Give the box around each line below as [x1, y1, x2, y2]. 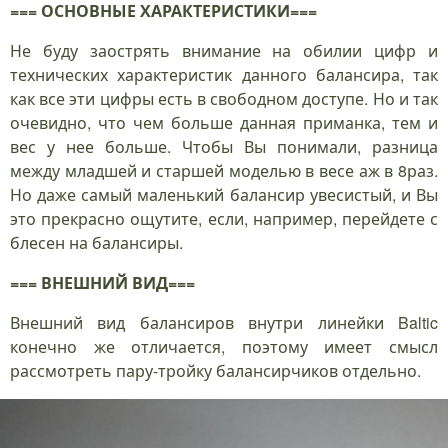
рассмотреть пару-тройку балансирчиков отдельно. [10, 359, 421, 383]
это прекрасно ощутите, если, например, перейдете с [10, 207, 438, 231]
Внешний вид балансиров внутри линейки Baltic [10, 311, 438, 335]
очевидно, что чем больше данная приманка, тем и [10, 111, 438, 135]
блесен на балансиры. [10, 231, 183, 255]
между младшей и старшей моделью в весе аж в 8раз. [10, 159, 438, 183]
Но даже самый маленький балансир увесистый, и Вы [10, 183, 438, 207]
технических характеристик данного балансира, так [10, 63, 438, 87]
